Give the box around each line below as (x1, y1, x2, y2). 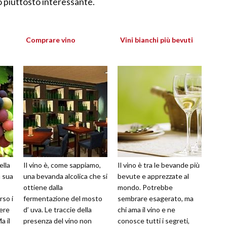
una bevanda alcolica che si (23, 172, 107, 181)
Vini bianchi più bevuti (120, 35, 193, 45)
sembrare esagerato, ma (118, 194, 194, 203)
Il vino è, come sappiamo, (23, 161, 101, 170)
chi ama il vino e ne (118, 205, 175, 214)
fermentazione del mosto (23, 194, 102, 203)
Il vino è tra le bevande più (118, 161, 200, 170)
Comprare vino (26, 35, 75, 45)
